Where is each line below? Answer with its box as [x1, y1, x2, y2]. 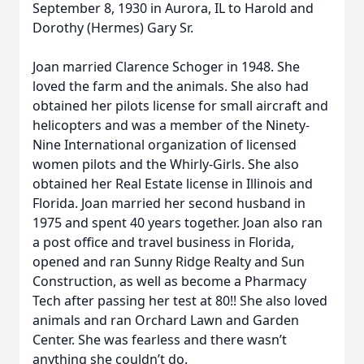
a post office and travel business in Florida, [32, 233, 294, 251]
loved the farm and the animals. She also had [32, 77, 309, 95]
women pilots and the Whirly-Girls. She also [32, 155, 299, 173]
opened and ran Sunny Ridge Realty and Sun [32, 253, 305, 271]
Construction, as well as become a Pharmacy [32, 272, 306, 290]
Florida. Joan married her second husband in [32, 194, 305, 212]
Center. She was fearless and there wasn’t [32, 331, 287, 349]
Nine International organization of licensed [32, 136, 297, 154]
